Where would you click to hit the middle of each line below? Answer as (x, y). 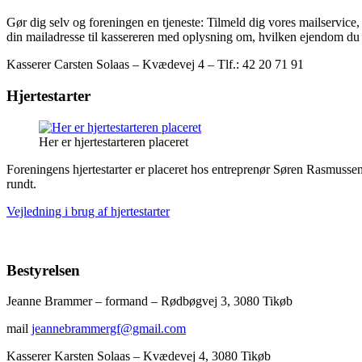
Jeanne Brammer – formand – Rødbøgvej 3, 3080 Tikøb (170, 301)
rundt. (21, 183)
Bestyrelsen (43, 270)
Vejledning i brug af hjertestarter (88, 211)
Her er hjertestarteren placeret (114, 141)
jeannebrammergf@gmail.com (109, 329)
